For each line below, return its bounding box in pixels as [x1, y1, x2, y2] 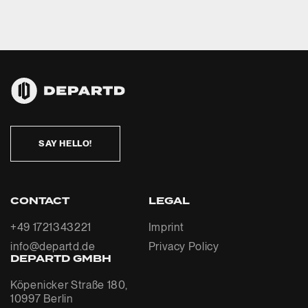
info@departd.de [10, 240, 96, 253]
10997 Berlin [10, 292, 74, 305]
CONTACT [10, 194, 69, 208]
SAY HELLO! [38, 138, 92, 148]
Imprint [148, 221, 185, 234]
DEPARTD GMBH [10, 252, 111, 266]
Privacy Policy [148, 240, 219, 253]
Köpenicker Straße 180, [10, 278, 129, 291]
